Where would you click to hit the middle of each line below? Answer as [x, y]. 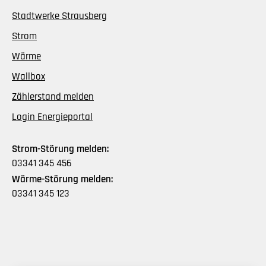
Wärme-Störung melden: [62, 179]
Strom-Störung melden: [60, 149]
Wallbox [28, 76]
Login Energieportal [52, 117]
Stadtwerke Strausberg [59, 16]
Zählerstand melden [53, 96]
